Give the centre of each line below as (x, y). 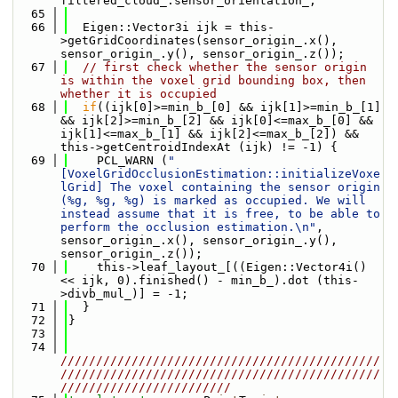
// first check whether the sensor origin (225, 67)
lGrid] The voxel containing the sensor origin (220, 187)
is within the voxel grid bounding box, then (213, 80)
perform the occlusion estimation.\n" (188, 227)
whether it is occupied (139, 94)
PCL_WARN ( (118, 160)
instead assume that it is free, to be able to (220, 214)
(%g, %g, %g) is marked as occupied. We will (213, 200)
